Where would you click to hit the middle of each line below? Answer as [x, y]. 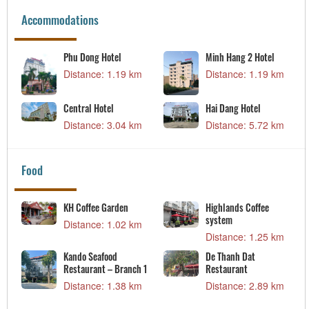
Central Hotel [89, 108]
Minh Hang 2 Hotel [240, 57]
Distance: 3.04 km [103, 125]
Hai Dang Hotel [233, 108]
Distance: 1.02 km [103, 225]
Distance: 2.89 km [245, 286]
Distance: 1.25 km [245, 237]
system [219, 220]
